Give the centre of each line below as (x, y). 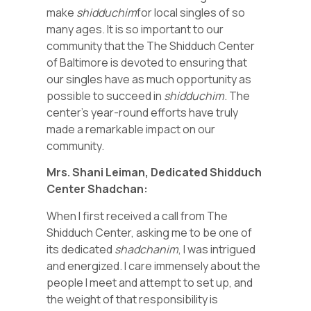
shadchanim (147, 249)
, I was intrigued (217, 249)
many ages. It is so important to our (135, 30)
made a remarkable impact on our (131, 129)
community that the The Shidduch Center (151, 46)
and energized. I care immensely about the (154, 266)
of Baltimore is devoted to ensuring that (147, 63)
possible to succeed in (106, 96)
